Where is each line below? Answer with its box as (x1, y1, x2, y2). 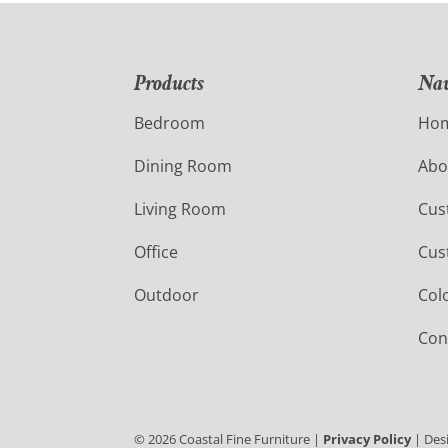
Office (134, 241, 179, 264)
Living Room (134, 198, 227, 221)
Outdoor (134, 284, 200, 307)
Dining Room (134, 155, 233, 178)
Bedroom (134, 112, 206, 135)
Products (134, 69, 205, 99)
